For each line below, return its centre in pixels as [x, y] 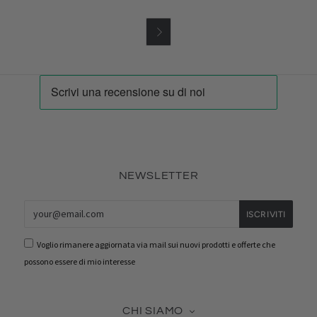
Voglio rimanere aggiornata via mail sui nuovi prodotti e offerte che [156, 244]
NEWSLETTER [158, 175]
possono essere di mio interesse [80, 261]
